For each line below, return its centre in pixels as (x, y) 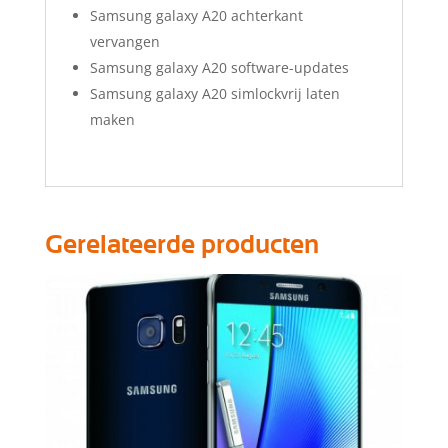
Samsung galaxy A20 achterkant (196, 15)
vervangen (124, 41)
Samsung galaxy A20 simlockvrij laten (214, 93)
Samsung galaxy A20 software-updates (219, 67)
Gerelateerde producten (181, 244)
